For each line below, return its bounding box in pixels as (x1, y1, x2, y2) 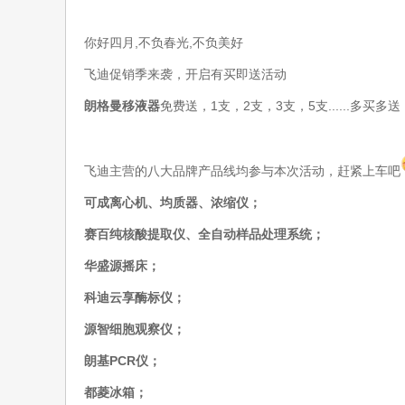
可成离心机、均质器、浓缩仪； (84, 195, 261, 210)
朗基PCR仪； (84, 353, 161, 368)
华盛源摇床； (84, 259, 160, 273)
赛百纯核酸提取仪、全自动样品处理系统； (84, 227, 325, 241)
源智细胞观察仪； (84, 322, 185, 336)
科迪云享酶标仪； (84, 290, 185, 305)
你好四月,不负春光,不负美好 (84, 35, 243, 50)
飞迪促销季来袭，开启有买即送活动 (84, 67, 287, 81)
